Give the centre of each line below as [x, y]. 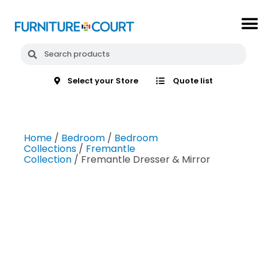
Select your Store [103, 81]
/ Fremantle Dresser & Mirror [141, 160]
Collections [50, 149]
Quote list [193, 81]
